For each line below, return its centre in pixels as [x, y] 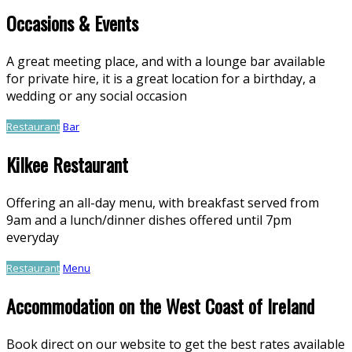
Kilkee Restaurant [67, 165]
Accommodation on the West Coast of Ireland [160, 305]
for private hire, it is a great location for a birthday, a [161, 79]
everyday [33, 238]
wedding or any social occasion [97, 96]
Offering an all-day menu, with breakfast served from [163, 203]
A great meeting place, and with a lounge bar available [166, 62]
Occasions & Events [72, 23]
